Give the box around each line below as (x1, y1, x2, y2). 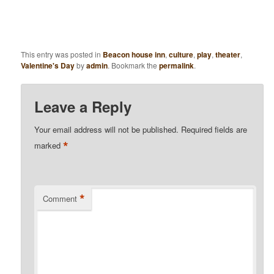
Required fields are (181, 124, 248, 136)
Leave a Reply (34, 96, 132, 117)
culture (169, 48, 194, 60)
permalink (159, 59, 194, 71)
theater (215, 48, 241, 60)
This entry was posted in (21, 48, 103, 59)
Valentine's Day (21, 59, 75, 71)
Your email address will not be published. (34, 124, 179, 136)
